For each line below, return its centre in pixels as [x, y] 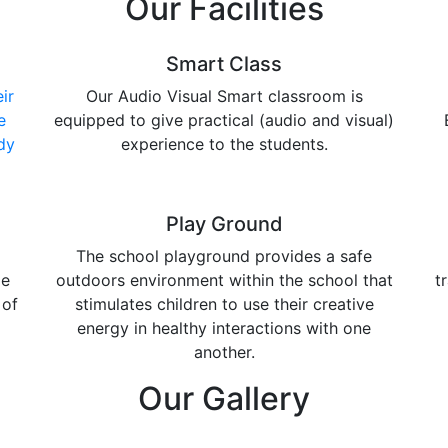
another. [224, 351]
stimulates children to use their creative [224, 303]
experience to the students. [224, 143]
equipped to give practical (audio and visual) [224, 119]
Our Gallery [224, 398]
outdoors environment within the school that [224, 279]
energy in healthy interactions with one [224, 327]
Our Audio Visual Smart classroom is [224, 95]
